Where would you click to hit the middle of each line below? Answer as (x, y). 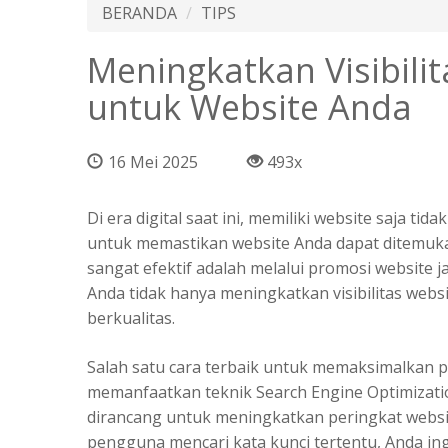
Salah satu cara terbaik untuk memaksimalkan (262, 366)
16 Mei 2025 (153, 161)
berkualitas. (133, 317)
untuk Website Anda (249, 106)
